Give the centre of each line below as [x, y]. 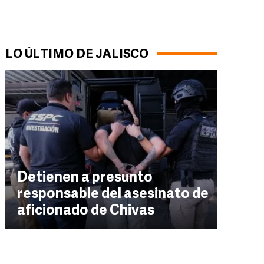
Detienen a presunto [85, 178]
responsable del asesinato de [113, 194]
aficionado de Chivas [86, 211]
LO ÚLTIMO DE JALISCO [77, 55]
